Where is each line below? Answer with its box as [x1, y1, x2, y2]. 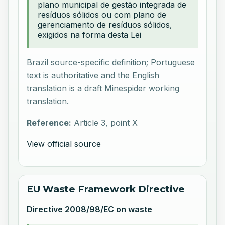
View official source [27, 138, 101, 149]
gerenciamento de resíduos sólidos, [38, 19, 173, 30]
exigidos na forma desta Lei [38, 29, 142, 40]
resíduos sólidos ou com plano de [38, 9, 167, 20]
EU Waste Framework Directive [27, 183, 185, 195]
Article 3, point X [74, 117, 138, 128]
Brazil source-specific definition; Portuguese [27, 57, 195, 67]
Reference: [27, 117, 72, 128]
